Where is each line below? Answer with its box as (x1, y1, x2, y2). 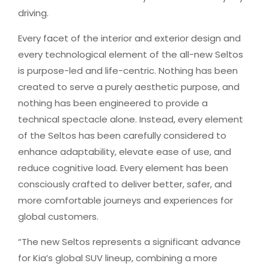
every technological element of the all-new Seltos (18, 48, 243, 61)
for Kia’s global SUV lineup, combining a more (18, 252, 217, 264)
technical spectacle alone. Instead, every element (18, 113, 243, 125)
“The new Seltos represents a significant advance (18, 235, 241, 248)
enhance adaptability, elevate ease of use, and (18, 145, 231, 158)
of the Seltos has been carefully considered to (18, 129, 226, 142)
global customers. (18, 210, 98, 223)
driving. (18, 7, 49, 19)
